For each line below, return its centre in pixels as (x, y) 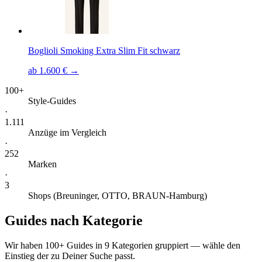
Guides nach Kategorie (74, 220)
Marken (42, 164)
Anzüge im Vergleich (67, 133)
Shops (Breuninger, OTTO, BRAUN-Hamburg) (118, 196)
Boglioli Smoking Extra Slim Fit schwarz (104, 51)
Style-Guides (52, 101)
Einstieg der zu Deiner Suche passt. (70, 256)
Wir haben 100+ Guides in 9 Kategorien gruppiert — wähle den (123, 245)
